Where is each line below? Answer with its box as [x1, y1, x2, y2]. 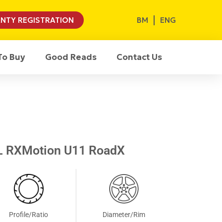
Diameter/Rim [102, 210, 145, 219]
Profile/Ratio [9, 210, 49, 219]
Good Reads [45, 52, 97, 62]
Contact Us [116, 52, 163, 62]
